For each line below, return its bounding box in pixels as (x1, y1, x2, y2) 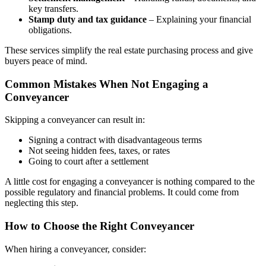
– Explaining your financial (147, 14, 251, 24)
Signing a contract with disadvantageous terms (28, 135, 204, 145)
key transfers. (28, 3, 78, 14)
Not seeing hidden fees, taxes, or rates (28, 145, 170, 156)
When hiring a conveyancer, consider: (5, 243, 146, 254)
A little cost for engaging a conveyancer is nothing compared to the (5, 176, 255, 187)
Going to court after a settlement (28, 156, 151, 167)
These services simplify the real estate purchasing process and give (5, 45, 253, 55)
